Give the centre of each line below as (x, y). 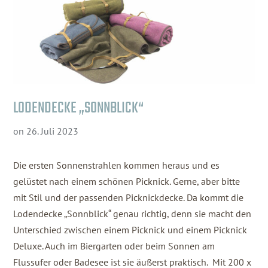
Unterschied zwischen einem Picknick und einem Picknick (130, 230)
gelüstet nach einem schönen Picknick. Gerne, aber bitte (127, 182)
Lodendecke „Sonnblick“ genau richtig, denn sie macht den (133, 214)
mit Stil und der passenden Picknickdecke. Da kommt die (129, 198)
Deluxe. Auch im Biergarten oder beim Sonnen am (114, 246)
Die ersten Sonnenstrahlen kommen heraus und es (117, 165)
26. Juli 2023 (53, 131)
